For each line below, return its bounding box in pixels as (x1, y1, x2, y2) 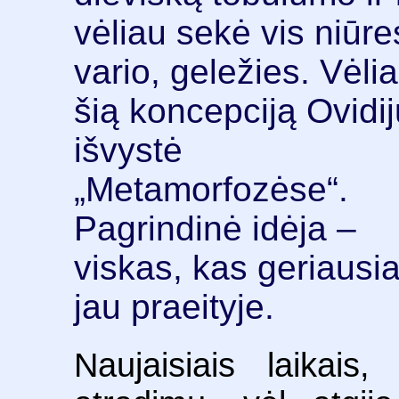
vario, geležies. (74, 52, 321, 91)
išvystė (74, 130, 183, 169)
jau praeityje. (74, 287, 275, 326)
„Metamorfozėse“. (74, 169, 349, 208)
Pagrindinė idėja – (74, 208, 357, 248)
